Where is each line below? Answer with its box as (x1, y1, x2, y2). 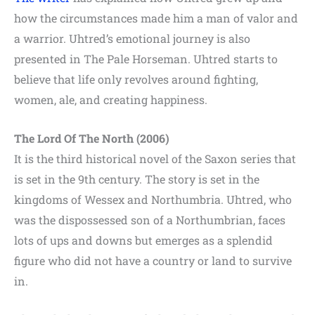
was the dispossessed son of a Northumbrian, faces (14, 212, 285, 227)
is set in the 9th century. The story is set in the (14, 171, 259, 186)
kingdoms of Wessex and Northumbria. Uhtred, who (14, 191, 292, 207)
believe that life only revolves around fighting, (14, 72, 258, 87)
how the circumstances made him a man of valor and (14, 11, 298, 26)
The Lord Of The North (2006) (14, 130, 169, 146)
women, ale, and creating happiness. (14, 92, 207, 108)
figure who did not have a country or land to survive (14, 252, 292, 268)
